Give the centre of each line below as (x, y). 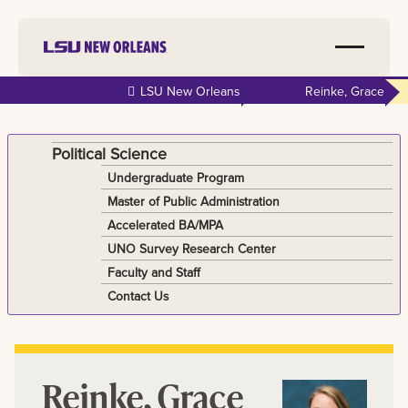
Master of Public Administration (193, 201)
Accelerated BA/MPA (165, 224)
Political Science (110, 153)
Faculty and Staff (153, 272)
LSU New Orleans (190, 92)
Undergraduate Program (175, 177)
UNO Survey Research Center (191, 248)
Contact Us (138, 296)
